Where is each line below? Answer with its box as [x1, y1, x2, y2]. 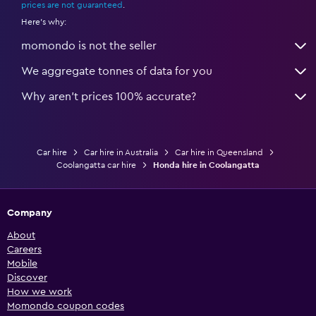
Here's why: [21, 18, 66, 27]
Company [7, 208, 52, 219]
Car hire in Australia [83, 148, 158, 157]
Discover [7, 273, 47, 284]
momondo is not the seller [21, 40, 157, 52]
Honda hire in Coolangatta [153, 161, 260, 170]
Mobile [7, 259, 37, 269]
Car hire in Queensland [174, 148, 263, 157]
